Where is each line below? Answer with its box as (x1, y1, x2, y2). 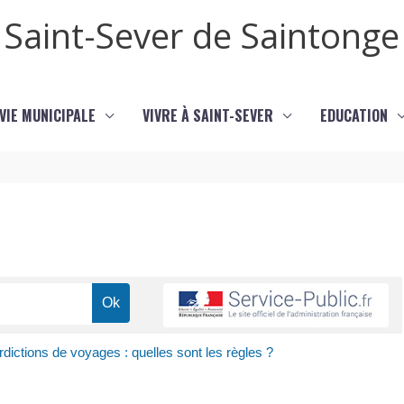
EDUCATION (319, 105, 388, 126)
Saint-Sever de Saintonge (5, 12, 399, 59)
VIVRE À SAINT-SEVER (142, 105, 273, 126)
